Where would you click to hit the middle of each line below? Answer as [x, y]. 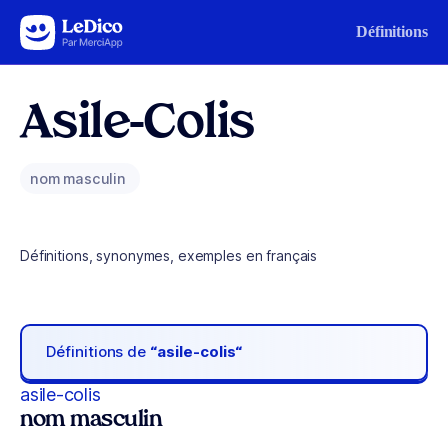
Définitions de [98, 352]
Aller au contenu [76, 27]
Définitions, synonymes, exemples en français [169, 255]
